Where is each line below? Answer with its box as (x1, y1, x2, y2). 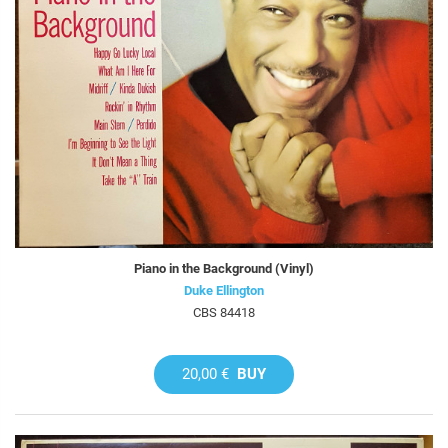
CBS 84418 (193, 305, 255, 321)
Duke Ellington (184, 283, 264, 299)
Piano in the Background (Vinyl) (134, 261, 314, 277)
